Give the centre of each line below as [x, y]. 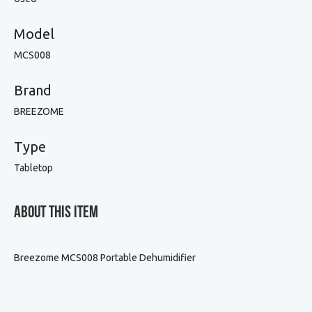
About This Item [56, 213]
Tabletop [33, 168]
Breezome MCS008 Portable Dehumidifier [105, 258]
